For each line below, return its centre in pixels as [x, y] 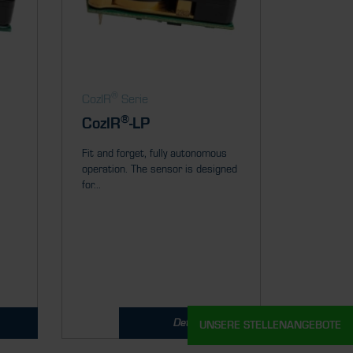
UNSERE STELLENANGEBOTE [270, 325]
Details [190, 323]
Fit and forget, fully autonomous [154, 154]
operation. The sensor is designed [159, 169]
